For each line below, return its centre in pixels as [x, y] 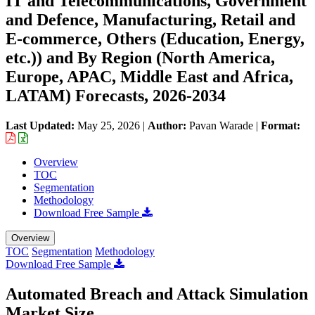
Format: [281, 125]
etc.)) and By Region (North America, [140, 57]
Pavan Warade [221, 125]
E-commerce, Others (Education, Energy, [155, 38]
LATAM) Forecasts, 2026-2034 [116, 95]
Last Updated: [41, 125]
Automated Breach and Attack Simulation [157, 294]
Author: [168, 125]
